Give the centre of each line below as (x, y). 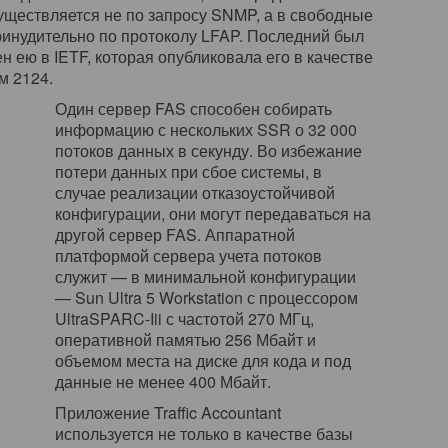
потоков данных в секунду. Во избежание (208, 150)
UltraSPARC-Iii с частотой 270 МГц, (184, 318)
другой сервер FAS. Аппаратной (175, 234)
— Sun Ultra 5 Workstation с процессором (206, 297)
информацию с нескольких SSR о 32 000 (206, 129)
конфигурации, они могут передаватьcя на (213, 213)
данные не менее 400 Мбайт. (163, 381)
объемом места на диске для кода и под (203, 360)
